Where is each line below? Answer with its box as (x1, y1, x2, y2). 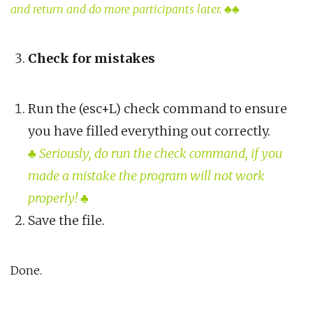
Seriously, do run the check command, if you (36, 145, 282, 162)
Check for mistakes (28, 50, 155, 67)
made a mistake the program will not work (28, 168, 265, 184)
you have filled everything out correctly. (28, 123, 270, 140)
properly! (28, 190, 80, 207)
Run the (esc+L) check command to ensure (28, 101, 287, 117)
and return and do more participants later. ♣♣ (10, 2, 240, 17)
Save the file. (28, 212, 105, 229)
